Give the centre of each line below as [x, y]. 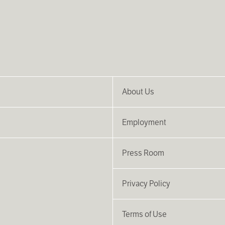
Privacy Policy [146, 184]
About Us [138, 92]
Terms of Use [144, 214]
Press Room [143, 153]
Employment [144, 123]
